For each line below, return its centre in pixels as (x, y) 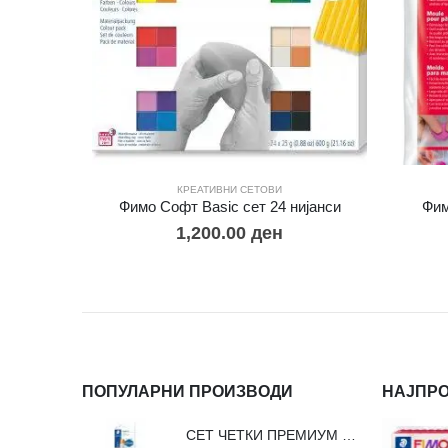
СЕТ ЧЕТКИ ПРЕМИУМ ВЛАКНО (349, 434)
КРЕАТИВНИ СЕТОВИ (229, 189)
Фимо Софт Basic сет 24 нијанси (229, 207)
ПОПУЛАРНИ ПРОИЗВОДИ (187, 392)
